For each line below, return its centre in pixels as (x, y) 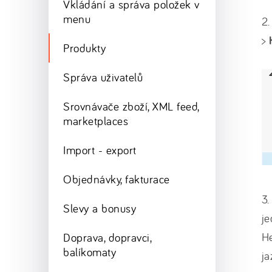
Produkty (85, 48)
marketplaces (96, 121)
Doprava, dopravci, (108, 237)
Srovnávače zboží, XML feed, (131, 106)
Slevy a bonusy (100, 208)
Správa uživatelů (103, 77)
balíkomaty (90, 252)
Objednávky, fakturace (117, 179)
